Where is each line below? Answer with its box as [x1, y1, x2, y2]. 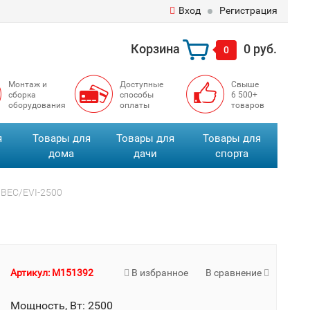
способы [119, 90, 154, 100]
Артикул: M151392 [10, 267, 94, 278]
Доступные [119, 80, 163, 89]
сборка [8, 90, 36, 100]
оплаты [119, 100, 149, 110]
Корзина [130, 41, 180, 56]
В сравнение [206, 267, 264, 278]
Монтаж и [8, 80, 47, 89]
